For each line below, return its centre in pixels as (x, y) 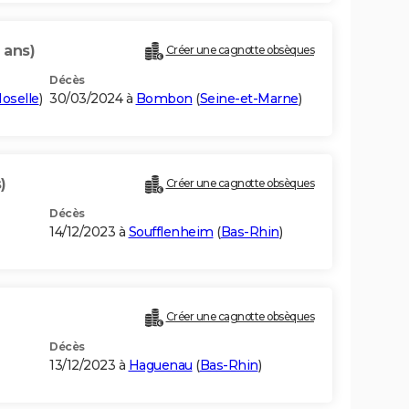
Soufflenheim (171, 232)
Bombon (164, 99)
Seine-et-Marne (249, 99)
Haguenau (160, 366)
